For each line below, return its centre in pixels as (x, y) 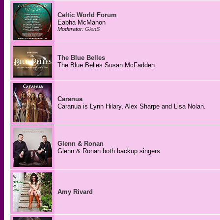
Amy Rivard (75, 192)
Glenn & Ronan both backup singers (109, 151)
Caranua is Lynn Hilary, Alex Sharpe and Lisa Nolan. (132, 106)
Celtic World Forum (87, 15)
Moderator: (71, 29)
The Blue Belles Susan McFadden (106, 65)
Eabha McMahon (82, 22)
